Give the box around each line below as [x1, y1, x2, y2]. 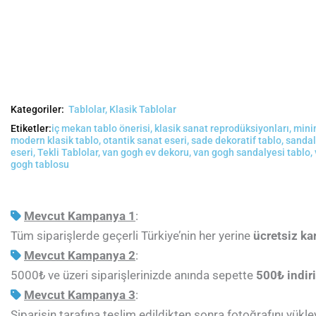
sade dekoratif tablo [191, 134, 281, 146]
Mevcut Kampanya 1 [24, 208, 135, 223]
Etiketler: [11, 122, 51, 134]
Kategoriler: [11, 103, 64, 115]
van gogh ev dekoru [102, 146, 189, 158]
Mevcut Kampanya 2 [24, 248, 135, 262]
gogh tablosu [11, 158, 69, 170]
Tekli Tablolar [37, 146, 98, 158]
